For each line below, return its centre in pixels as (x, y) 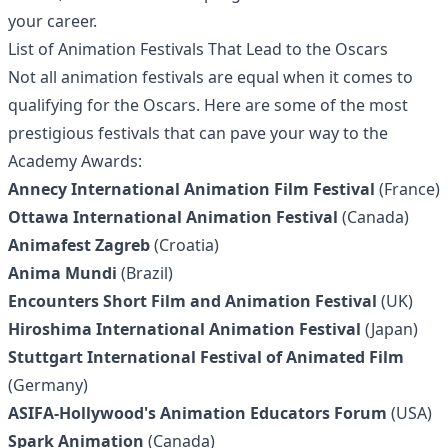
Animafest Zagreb (79, 245)
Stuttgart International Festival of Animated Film (206, 357)
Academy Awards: (75, 161)
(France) (407, 189)
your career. (52, 21)
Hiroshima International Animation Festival (184, 329)
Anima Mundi (62, 273)
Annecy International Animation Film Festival (191, 189)
